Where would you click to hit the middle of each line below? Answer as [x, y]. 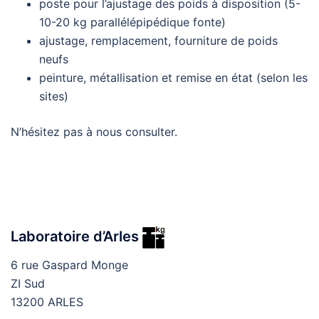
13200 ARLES [47, 302]
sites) [54, 96]
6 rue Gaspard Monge [69, 265]
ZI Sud [28, 283]
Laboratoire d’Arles [77, 236]
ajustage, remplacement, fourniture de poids [158, 41]
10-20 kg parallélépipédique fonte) [132, 22]
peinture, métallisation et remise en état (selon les [173, 78]
